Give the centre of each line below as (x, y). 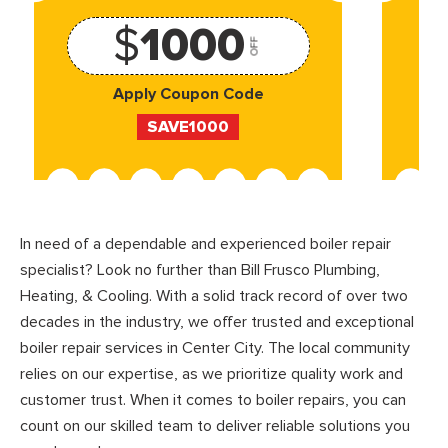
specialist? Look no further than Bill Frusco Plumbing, (200, 269)
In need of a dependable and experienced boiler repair (205, 243)
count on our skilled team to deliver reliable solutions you (215, 425)
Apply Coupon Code (188, 94)
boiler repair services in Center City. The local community (215, 347)
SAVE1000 (188, 126)
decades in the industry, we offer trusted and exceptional (217, 321)
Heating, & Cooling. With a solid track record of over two (214, 295)
